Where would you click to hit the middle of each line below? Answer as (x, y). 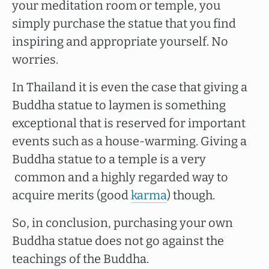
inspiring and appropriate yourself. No (120, 41)
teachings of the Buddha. (80, 259)
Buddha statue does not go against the (118, 241)
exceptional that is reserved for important (129, 123)
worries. (35, 59)
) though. (191, 195)
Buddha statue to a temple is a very (109, 159)
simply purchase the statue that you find (124, 23)
